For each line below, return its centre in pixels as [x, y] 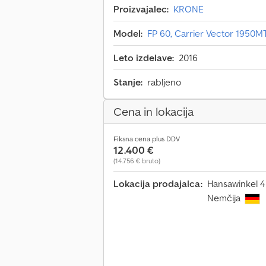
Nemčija [225, 198]
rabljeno [164, 82]
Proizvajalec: [141, 9]
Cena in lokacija [153, 112]
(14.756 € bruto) [137, 161]
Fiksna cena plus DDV [147, 139]
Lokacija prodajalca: [158, 184]
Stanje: [128, 82]
